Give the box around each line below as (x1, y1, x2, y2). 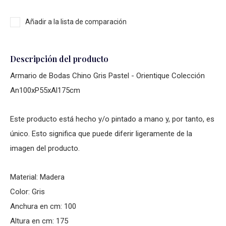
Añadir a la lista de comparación (25, 18, 127, 26)
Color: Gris (10, 187, 45, 196)
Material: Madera (10, 173, 65, 182)
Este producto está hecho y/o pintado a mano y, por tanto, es (10, 115, 214, 124)
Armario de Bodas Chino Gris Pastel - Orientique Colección (10, 71, 205, 80)
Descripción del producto (10, 53, 108, 64)
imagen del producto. (10, 144, 80, 153)
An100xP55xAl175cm (10, 86, 80, 95)
